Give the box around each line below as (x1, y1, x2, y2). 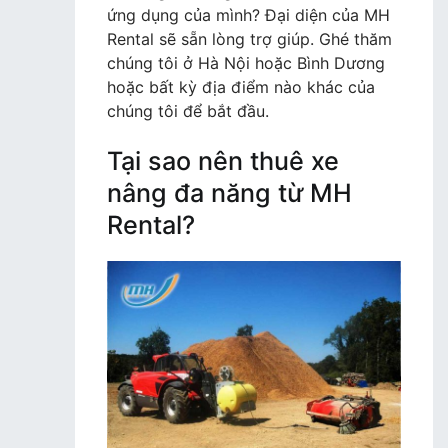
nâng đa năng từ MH (107, 177, 352, 208)
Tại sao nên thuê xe (107, 145, 339, 176)
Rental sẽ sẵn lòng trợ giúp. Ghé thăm (107, 28, 392, 49)
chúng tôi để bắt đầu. (107, 100, 269, 121)
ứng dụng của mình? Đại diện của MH (107, 4, 390, 25)
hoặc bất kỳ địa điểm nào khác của (107, 76, 375, 97)
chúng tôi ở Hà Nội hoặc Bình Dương (107, 52, 385, 73)
